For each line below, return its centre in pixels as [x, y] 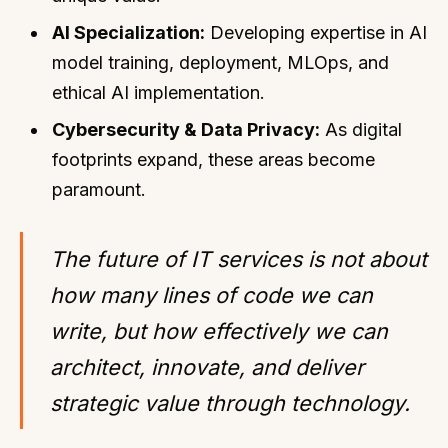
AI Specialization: [129, 32]
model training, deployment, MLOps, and [221, 62]
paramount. [99, 190]
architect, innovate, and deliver [207, 366]
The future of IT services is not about [238, 258]
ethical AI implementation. [159, 92]
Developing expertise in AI [316, 32]
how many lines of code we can [211, 294]
